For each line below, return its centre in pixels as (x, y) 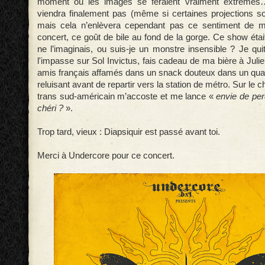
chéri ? (50, 108)
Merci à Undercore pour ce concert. (106, 155)
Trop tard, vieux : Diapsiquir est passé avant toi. (129, 132)
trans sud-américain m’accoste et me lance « (127, 96)
